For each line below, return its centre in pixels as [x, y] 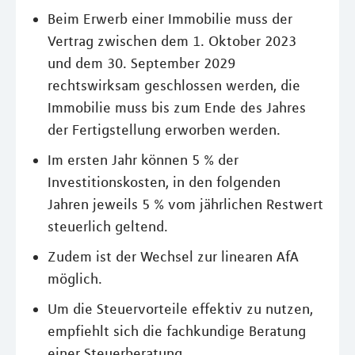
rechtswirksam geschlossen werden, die [174, 86]
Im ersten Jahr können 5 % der [143, 160]
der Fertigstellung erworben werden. [164, 130]
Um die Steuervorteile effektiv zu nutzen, [180, 309]
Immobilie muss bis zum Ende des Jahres [177, 108]
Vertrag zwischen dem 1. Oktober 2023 [172, 42]
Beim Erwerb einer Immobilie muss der [170, 19]
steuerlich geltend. [108, 227]
